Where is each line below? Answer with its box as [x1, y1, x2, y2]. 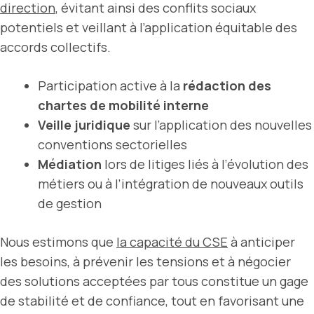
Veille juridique [38, 116, 130, 133]
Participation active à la [38, 76, 183, 94]
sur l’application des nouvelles [130, 116, 312, 133]
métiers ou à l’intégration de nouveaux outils [38, 175, 303, 192]
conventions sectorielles [38, 135, 187, 153]
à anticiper [228, 233, 295, 250]
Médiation [38, 155, 102, 172]
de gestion [38, 194, 102, 212]
